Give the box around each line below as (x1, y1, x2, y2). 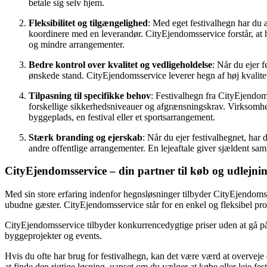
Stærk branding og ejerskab (29, 132, 142, 142)
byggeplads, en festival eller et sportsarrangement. (29, 111, 215, 122)
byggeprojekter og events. (5, 230, 102, 241)
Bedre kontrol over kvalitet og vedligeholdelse (29, 59, 212, 70)
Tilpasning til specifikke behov (29, 90, 151, 101)
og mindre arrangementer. (29, 39, 125, 49)
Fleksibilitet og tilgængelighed (29, 17, 148, 28)
